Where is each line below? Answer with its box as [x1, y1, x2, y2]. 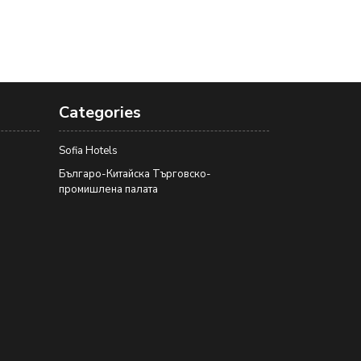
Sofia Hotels [59, 143, 118, 158]
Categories [59, 101, 141, 123]
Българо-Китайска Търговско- [59, 166, 211, 181]
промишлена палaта [59, 181, 158, 197]
